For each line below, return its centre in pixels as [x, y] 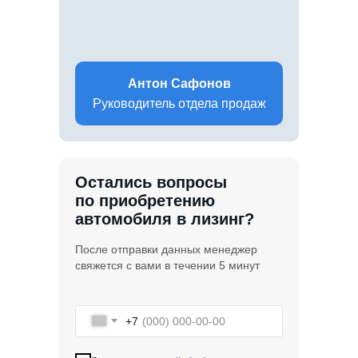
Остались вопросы [151, 182]
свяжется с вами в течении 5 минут [167, 265]
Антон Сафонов [179, 83]
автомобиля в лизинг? [165, 219]
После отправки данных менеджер [166, 249]
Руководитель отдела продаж [179, 103]
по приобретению [145, 200]
